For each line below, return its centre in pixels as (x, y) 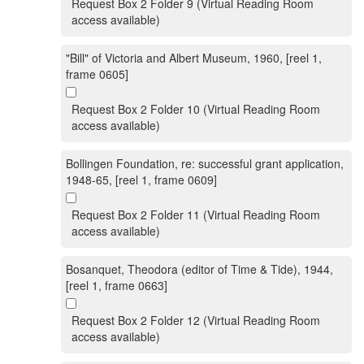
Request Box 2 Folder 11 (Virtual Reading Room (196, 214)
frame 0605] (97, 74)
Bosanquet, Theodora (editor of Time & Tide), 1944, (199, 269)
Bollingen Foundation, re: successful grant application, (205, 163)
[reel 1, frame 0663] (117, 285)
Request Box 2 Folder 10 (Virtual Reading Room (196, 109)
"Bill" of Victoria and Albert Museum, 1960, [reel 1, (194, 58)
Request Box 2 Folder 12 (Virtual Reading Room (196, 320)
